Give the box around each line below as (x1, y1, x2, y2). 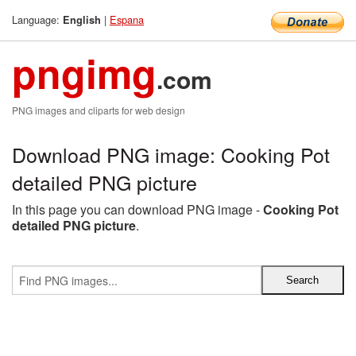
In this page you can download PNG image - (12, 200, 263, 219)
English (63, 13, 101, 27)
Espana (110, 12, 144, 27)
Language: (12, 12, 63, 27)
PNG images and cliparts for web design (12, 103, 185, 117)
